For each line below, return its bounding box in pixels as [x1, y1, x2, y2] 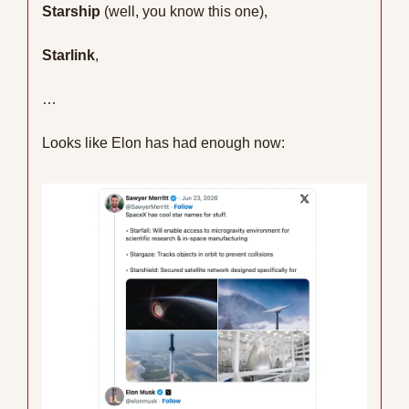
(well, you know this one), [100, 3, 267, 19]
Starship [42, 3, 100, 19]
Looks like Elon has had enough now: [42, 134, 285, 151]
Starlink [42, 47, 95, 63]
